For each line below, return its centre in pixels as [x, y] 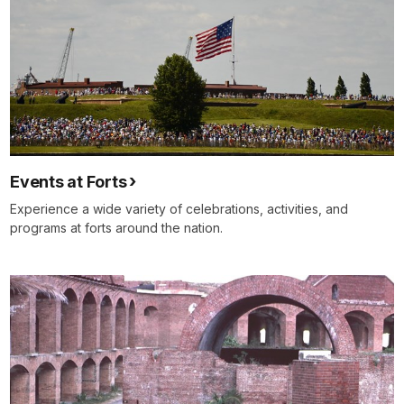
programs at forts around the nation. [116, 228]
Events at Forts [69, 182]
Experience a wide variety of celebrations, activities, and [179, 209]
